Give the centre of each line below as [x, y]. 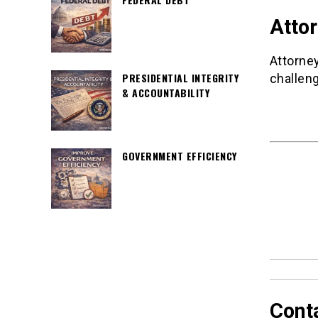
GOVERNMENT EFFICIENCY [180, 156]
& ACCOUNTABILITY [166, 93]
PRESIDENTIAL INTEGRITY [180, 78]
